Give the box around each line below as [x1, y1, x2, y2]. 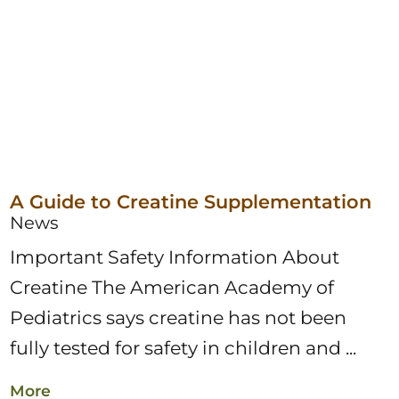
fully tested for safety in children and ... [10, 336, 357, 359]
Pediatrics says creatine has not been [10, 305, 347, 329]
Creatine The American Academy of [10, 275, 335, 298]
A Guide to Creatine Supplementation [10, 191, 372, 214]
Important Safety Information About [10, 245, 340, 268]
